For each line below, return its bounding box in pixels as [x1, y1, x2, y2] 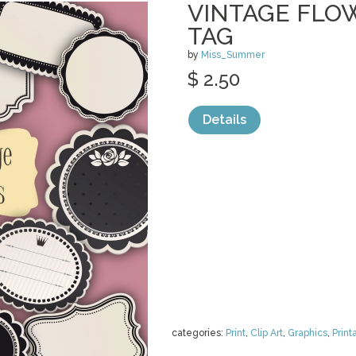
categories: [172, 327, 226, 339]
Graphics [288, 327, 327, 339]
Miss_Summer [201, 49, 265, 60]
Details [203, 112, 246, 127]
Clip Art [250, 327, 283, 339]
